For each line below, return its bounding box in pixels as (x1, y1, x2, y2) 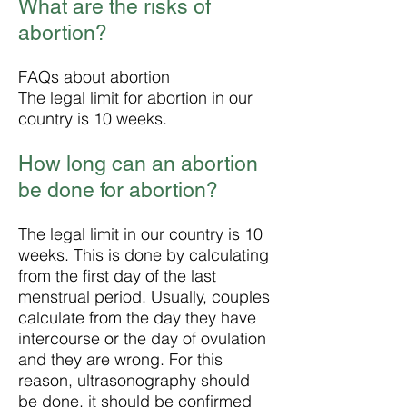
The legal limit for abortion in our (18, 87, 253, 108)
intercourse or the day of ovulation (18, 328, 266, 349)
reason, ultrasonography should (18, 370, 250, 391)
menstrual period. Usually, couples (18, 286, 270, 307)
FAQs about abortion (18, 66, 170, 87)
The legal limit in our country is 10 (18, 223, 263, 244)
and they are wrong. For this (18, 349, 223, 370)
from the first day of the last (18, 265, 216, 286)
